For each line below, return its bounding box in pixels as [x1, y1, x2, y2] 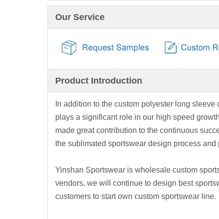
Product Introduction [55, 76, 142, 86]
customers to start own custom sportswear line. [55, 192, 216, 200]
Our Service [55, 12, 105, 22]
